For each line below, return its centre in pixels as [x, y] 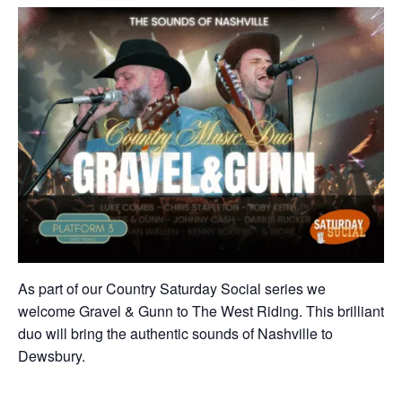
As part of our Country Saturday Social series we [172, 289]
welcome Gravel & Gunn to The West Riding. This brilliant [201, 311]
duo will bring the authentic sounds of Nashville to [175, 334]
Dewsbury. [52, 356]
